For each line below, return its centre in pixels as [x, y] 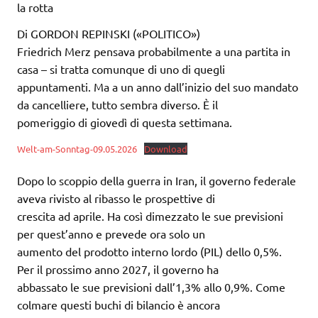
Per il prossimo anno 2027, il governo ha [118, 269]
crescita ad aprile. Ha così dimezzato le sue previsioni [150, 215]
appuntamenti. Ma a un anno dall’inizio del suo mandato [158, 87]
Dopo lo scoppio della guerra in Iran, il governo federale [157, 180]
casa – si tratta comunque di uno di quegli [121, 69]
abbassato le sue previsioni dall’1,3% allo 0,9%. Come [151, 286]
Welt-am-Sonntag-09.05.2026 [77, 149]
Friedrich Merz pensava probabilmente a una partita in [154, 51]
